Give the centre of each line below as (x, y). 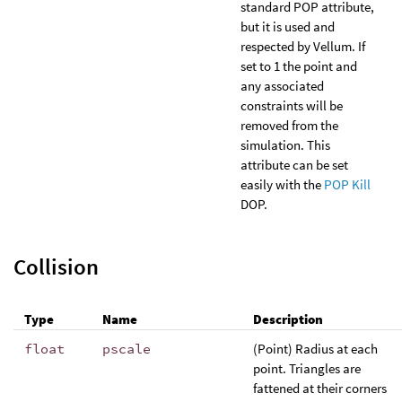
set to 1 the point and (299, 66)
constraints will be (292, 105)
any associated (282, 85)
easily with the (282, 184)
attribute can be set (294, 164)
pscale (127, 348)
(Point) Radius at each (315, 348)
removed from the (289, 125)
